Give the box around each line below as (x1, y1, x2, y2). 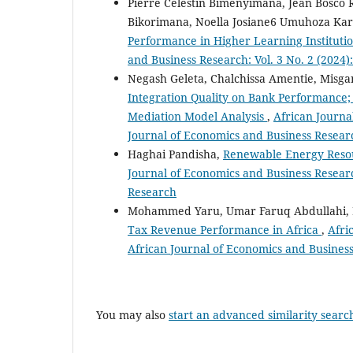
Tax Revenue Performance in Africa (128, 221, 321, 237)
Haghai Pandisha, (128, 146, 223, 162)
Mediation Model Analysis (128, 108, 267, 124)
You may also (96, 307, 169, 322)
